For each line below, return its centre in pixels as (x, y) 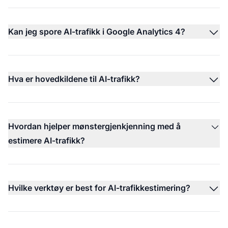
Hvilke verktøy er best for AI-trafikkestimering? (99, 188)
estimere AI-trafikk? (47, 140)
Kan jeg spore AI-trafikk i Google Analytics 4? (97, 31)
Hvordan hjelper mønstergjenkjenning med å (94, 126)
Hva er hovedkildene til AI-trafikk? (74, 79)
